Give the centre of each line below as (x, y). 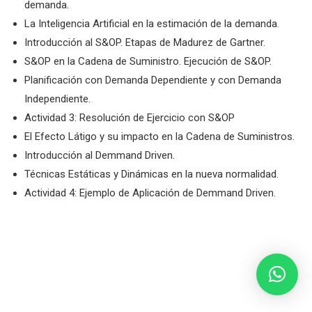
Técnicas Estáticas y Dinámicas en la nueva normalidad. (151, 174)
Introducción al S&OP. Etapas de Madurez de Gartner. (145, 42)
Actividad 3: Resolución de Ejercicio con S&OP (130, 118)
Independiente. (57, 99)
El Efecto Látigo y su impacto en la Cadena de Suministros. (159, 136)
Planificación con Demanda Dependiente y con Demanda (153, 80)
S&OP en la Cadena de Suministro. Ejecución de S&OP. (148, 61)
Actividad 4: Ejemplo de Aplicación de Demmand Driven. (150, 193)
